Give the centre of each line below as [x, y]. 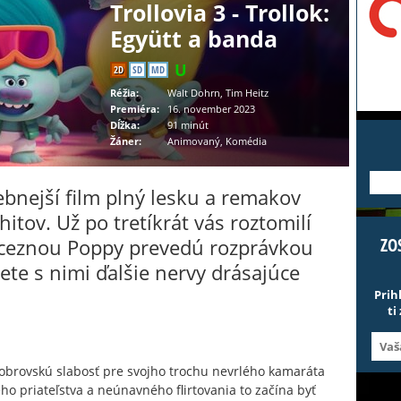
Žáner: [126, 141]
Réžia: [124, 93]
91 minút [188, 125]
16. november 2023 [211, 109]
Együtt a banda [194, 38]
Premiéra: [135, 109]
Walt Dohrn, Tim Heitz [218, 93]
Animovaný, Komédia [217, 141]
